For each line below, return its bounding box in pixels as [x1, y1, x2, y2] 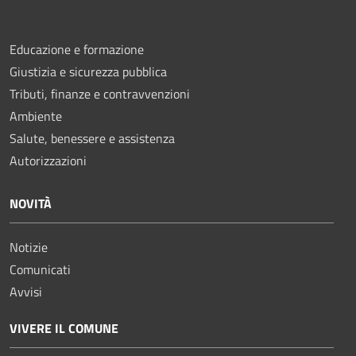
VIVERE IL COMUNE [10, 318, 118, 338]
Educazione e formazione [10, 39, 144, 59]
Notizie [10, 237, 48, 257]
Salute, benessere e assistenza [10, 128, 175, 148]
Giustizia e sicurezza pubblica [10, 61, 167, 81]
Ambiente [10, 106, 62, 126]
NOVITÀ [10, 193, 52, 213]
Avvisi [10, 281, 42, 301]
